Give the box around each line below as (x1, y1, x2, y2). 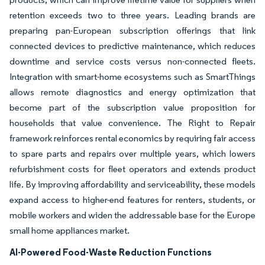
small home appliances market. (9, 225, 130, 236)
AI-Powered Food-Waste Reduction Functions (9, 246, 212, 258)
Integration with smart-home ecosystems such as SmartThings (9, 71, 256, 82)
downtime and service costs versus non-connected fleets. (9, 56, 256, 67)
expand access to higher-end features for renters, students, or (9, 194, 256, 205)
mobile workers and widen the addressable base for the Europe (9, 209, 256, 221)
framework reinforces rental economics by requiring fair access (9, 132, 256, 144)
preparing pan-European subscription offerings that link (9, 25, 256, 36)
